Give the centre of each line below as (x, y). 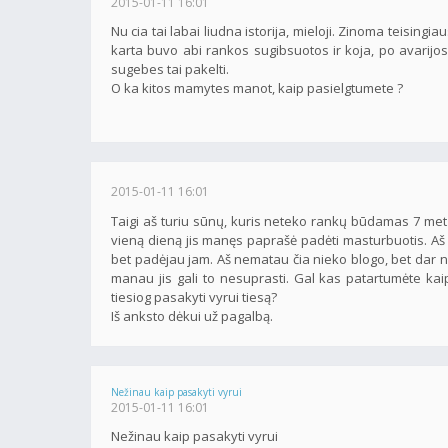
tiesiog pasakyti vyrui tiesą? (194, 296)
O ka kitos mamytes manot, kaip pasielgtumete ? (257, 88)
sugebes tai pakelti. (170, 69)
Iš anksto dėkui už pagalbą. (192, 315)
